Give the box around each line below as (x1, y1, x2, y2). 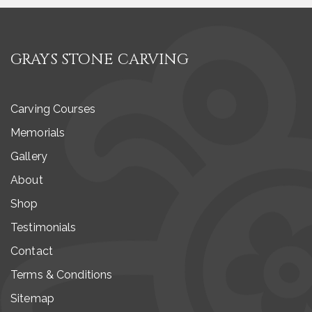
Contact (10, 244, 53, 258)
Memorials (10, 126, 65, 140)
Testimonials (10, 221, 77, 235)
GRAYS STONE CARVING (10, 49, 189, 70)
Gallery (10, 150, 47, 164)
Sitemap (10, 292, 54, 306)
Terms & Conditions (10, 268, 113, 282)
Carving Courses (10, 102, 95, 116)
